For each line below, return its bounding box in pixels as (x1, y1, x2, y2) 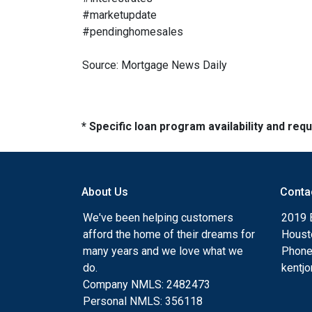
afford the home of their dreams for (83, 228, 255, 241)
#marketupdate (82, 8, 157, 22)
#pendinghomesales (82, 25, 183, 38)
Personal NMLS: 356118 (83, 295, 203, 308)
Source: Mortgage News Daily (82, 58, 227, 72)
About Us (81, 185, 128, 198)
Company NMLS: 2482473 (83, 278, 210, 291)
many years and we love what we (83, 244, 243, 258)
